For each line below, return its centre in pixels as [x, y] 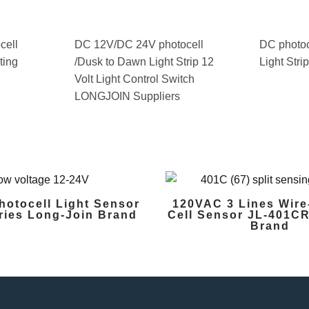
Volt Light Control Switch [134, 79]
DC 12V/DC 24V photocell [139, 45]
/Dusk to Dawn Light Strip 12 [144, 62]
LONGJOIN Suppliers [127, 97]
